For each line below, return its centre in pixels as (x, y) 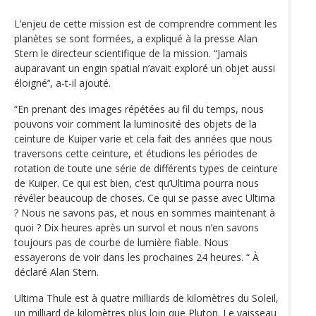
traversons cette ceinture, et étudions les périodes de (136, 153)
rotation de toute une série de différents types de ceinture (146, 168)
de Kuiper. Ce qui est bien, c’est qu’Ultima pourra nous (136, 183)
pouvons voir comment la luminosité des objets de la (135, 123)
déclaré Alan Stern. (56, 272)
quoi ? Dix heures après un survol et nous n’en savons (136, 227)
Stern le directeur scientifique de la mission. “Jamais (131, 53)
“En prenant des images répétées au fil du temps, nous (139, 109)
